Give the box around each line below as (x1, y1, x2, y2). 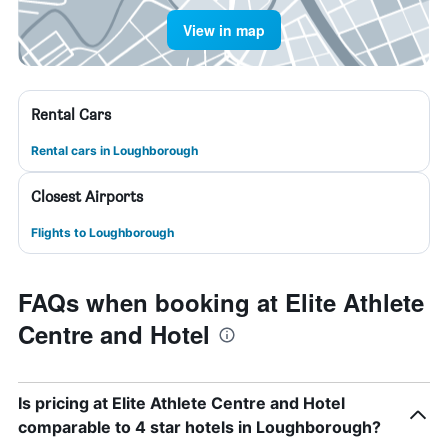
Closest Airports (31, 187, 143, 206)
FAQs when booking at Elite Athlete (18, 285, 424, 319)
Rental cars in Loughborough (31, 143, 198, 158)
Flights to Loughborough (31, 225, 174, 240)
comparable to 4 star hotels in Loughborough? (18, 417, 381, 437)
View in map (183, 20, 265, 40)
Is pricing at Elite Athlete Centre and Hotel (18, 393, 345, 413)
